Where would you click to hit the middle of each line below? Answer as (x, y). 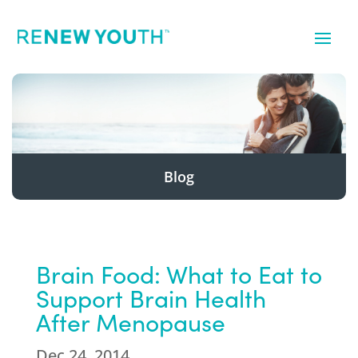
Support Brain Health (151, 298)
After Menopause (130, 322)
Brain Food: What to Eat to (179, 274)
